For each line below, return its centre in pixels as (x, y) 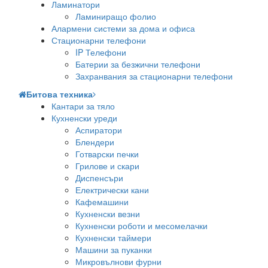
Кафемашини (102, 202)
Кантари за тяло (83, 106)
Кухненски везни (108, 214)
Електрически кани (112, 190)
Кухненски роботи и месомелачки (141, 226)
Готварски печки (107, 154)
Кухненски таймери (113, 237)
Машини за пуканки (114, 249)
